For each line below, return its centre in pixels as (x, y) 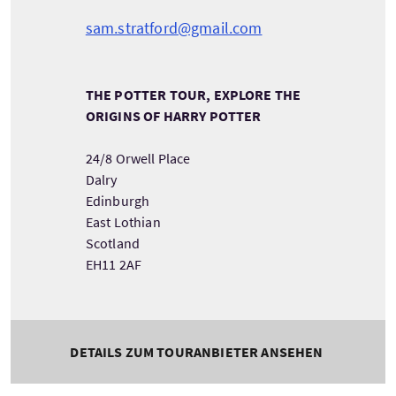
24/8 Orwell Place (138, 158)
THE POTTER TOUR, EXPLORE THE (193, 95)
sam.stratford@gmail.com (174, 28)
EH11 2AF (114, 264)
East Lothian (123, 222)
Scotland (113, 243)
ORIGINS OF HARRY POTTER (173, 116)
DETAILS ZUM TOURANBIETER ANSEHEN (197, 352)
